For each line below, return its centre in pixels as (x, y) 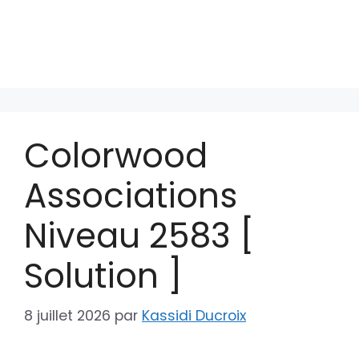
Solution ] (103, 276)
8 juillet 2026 (67, 315)
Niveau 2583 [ (139, 236)
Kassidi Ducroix (194, 315)
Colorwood (116, 156)
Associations (131, 196)
